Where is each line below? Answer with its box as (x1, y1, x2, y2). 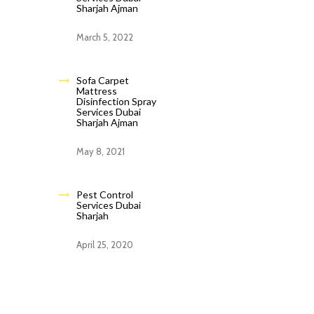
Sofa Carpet (76, 74, 129, 86)
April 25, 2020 (76, 239, 133, 250)
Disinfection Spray (76, 95, 156, 107)
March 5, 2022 (76, 32, 133, 43)
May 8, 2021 (76, 146, 125, 157)
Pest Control (76, 189, 133, 200)
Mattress (76, 85, 117, 97)
